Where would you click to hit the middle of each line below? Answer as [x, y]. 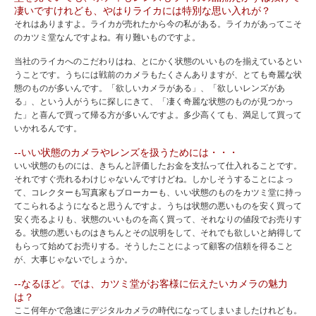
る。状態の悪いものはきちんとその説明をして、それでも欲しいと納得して [158, 233]
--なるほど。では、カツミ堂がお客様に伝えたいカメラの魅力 [151, 284]
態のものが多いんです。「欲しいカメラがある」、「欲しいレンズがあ [150, 89]
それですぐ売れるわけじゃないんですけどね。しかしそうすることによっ [154, 180]
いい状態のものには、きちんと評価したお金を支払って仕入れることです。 [158, 166]
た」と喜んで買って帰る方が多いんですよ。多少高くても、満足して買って [158, 115]
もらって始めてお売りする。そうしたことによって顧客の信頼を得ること [154, 247]
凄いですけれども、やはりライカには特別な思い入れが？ [142, 11]
